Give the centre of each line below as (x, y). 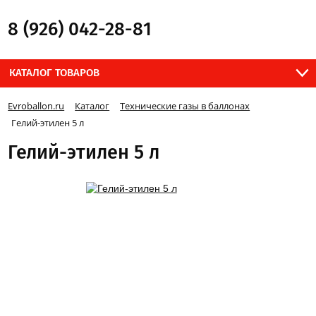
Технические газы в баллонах (185, 106)
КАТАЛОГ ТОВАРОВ (55, 73)
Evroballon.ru (36, 106)
